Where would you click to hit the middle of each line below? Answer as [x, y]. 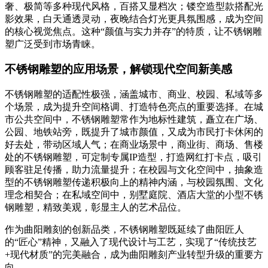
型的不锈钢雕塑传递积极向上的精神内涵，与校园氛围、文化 [134, 182]
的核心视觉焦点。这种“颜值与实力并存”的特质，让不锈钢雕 [133, 31]
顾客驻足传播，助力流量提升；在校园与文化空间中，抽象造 [134, 169]
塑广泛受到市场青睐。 [53, 44]
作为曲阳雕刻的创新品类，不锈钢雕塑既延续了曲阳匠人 [124, 229]
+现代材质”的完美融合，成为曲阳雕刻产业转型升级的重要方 [134, 254]
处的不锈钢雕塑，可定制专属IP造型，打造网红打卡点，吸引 [133, 157]
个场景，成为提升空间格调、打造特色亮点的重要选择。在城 [134, 106]
